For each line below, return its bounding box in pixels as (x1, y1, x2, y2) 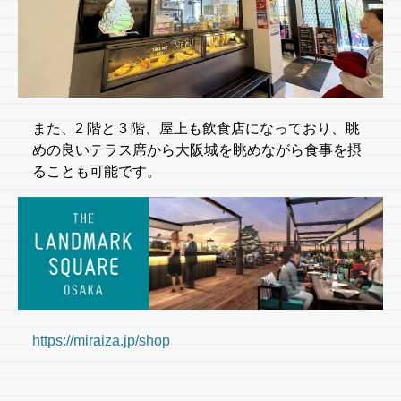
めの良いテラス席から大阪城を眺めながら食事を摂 (32, 141, 362, 158)
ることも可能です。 (32, 163, 161, 179)
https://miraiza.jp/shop (32, 332, 170, 348)
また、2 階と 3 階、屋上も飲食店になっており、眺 (32, 120, 360, 136)
